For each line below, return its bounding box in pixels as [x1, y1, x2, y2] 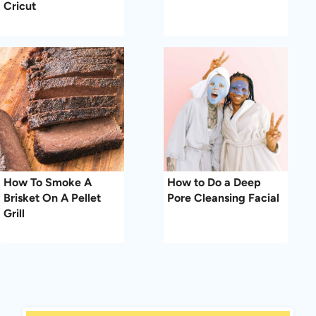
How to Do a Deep [167, 176, 261, 190]
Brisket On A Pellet [4, 191, 101, 205]
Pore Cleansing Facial [167, 191, 279, 205]
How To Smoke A [4, 176, 92, 190]
